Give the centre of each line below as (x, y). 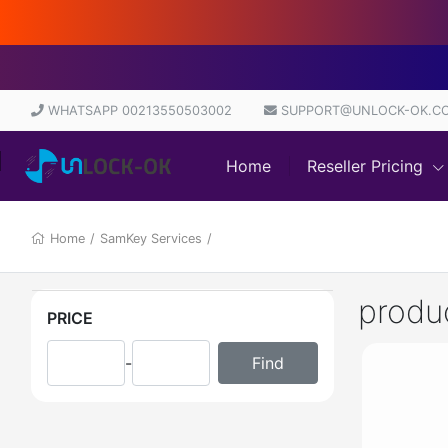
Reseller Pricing (367, 166)
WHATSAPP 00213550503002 (138, 110)
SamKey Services (151, 238)
